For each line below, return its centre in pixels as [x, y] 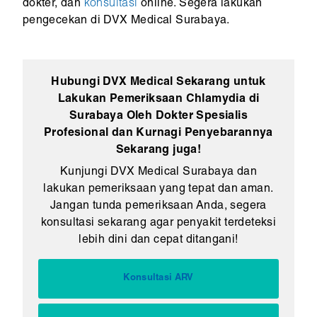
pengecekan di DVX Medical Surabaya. [126, 21]
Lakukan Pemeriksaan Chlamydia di [158, 99]
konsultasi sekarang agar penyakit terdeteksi [158, 223]
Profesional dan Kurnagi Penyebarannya [158, 133]
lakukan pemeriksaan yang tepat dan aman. [158, 189]
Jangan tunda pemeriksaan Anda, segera [158, 206]
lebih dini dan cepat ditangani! [158, 240]
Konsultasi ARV [158, 278]
